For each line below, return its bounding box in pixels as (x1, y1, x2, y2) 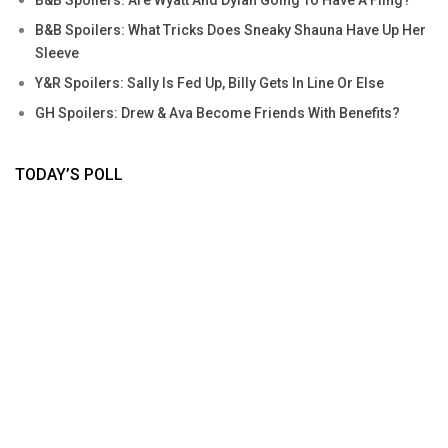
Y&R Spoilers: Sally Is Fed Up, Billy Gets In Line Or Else (35, 74, 384, 91)
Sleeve (35, 44, 79, 61)
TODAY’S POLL (15, 164, 123, 184)
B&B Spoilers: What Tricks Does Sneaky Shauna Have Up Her (35, 21, 426, 38)
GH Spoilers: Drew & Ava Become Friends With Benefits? (35, 104, 400, 121)
